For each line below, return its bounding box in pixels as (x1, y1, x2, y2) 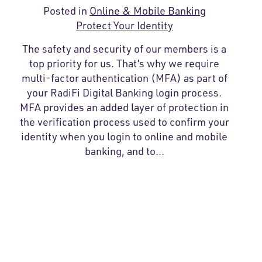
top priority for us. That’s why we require (29, 57, 220, 70)
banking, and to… (84, 144, 164, 158)
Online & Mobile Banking (89, 4, 206, 18)
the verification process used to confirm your (19, 115, 229, 129)
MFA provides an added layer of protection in (20, 101, 229, 114)
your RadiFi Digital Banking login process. (27, 86, 222, 99)
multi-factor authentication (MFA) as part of (21, 71, 227, 85)
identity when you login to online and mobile (21, 130, 228, 143)
